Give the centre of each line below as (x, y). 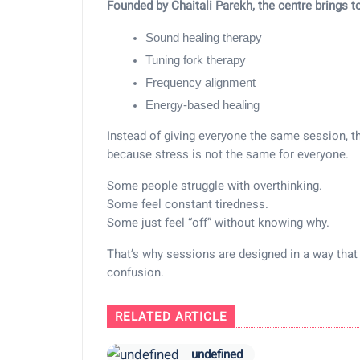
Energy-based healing (202, 105)
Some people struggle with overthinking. (215, 186)
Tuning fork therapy (196, 60)
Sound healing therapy (204, 38)
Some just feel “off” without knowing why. (218, 223)
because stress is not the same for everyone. (228, 154)
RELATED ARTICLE (171, 317)
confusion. (135, 272)
